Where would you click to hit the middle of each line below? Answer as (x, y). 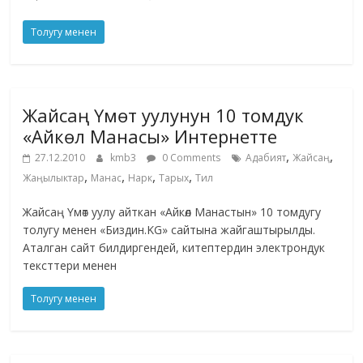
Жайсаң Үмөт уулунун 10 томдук (164, 115)
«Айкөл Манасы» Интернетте (150, 137)
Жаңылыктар (54, 178)
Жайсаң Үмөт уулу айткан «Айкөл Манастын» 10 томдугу (172, 212)
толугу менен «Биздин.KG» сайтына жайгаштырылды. (169, 230)
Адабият (266, 158)
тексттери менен (70, 266)
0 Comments (190, 158)
